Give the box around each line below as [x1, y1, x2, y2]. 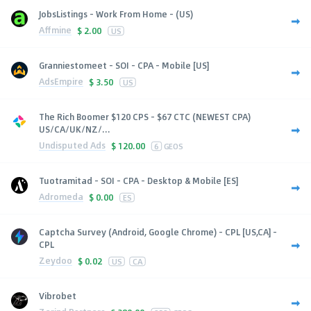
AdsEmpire [39, 75, 83, 88]
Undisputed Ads [39, 139, 106, 152]
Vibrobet [39, 289, 76, 302]
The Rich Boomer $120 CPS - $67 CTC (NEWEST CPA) [39, 110, 251, 123]
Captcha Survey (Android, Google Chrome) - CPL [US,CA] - [39, 225, 277, 238]
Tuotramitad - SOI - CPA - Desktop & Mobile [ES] [39, 174, 238, 187]
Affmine [39, 24, 72, 37]
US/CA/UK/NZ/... [39, 122, 110, 135]
